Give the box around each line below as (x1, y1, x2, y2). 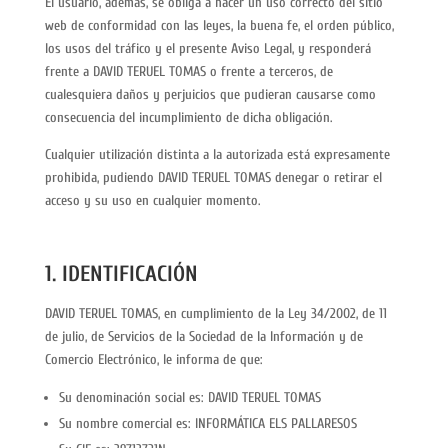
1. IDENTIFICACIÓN (44, 261, 198, 287)
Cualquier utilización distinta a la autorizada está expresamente (44, 146, 390, 163)
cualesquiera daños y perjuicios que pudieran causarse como (44, 86, 376, 103)
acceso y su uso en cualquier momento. (44, 192, 261, 209)
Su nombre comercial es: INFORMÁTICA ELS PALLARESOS (58, 415, 357, 432)
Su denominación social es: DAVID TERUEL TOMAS (58, 389, 321, 406)
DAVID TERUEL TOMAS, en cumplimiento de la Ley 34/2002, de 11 (44, 305, 387, 322)
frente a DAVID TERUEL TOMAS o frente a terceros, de (44, 63, 333, 80)
